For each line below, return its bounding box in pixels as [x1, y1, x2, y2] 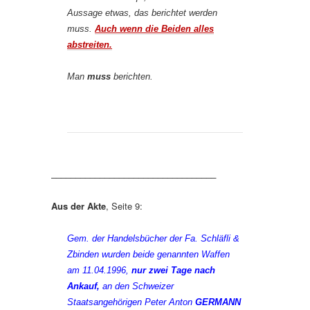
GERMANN [195, 297, 241, 307]
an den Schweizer [102, 281, 174, 291]
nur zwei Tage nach [131, 265, 215, 275]
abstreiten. [67, 39, 112, 50]
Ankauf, [67, 281, 102, 291]
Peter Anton [142, 297, 195, 307]
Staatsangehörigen [67, 297, 142, 307]
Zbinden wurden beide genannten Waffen [67, 249, 230, 259]
